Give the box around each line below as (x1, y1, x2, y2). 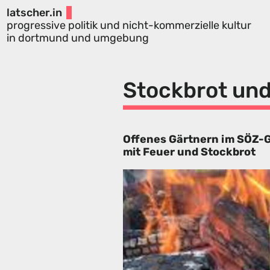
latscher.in (6, 5, 62, 19)
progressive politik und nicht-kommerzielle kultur (6, 18, 251, 32)
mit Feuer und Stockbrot (123, 145, 256, 159)
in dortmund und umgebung (6, 31, 149, 45)
